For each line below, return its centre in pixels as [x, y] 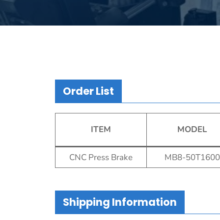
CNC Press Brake [101, 157]
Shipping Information [120, 202]
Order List [88, 91]
